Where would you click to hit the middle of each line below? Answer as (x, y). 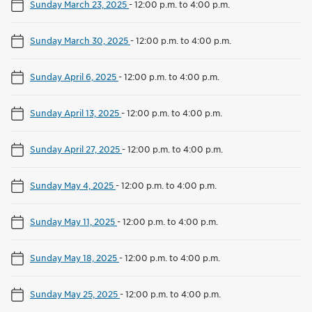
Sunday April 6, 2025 (74, 76)
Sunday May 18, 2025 (75, 257)
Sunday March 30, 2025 (80, 40)
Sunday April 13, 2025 (76, 112)
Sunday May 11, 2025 (73, 221)
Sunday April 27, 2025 (76, 149)
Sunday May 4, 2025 (73, 185)
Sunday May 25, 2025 (75, 294)
